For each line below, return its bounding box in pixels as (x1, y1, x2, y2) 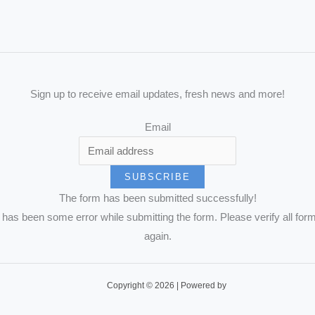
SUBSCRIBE (124, 172, 191, 182)
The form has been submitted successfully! (58, 192, 257, 204)
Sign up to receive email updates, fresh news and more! (30, 87, 285, 100)
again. (143, 230, 172, 242)
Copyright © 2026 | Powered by (107, 281, 226, 290)
